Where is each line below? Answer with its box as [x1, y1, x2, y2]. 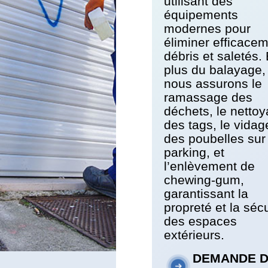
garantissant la [163, 186, 248, 200]
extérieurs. [163, 227, 224, 242]
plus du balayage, [163, 62, 266, 77]
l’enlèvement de [163, 159, 255, 173]
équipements [163, 7, 238, 22]
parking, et [163, 145, 224, 159]
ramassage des [163, 90, 252, 104]
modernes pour [163, 21, 251, 35]
